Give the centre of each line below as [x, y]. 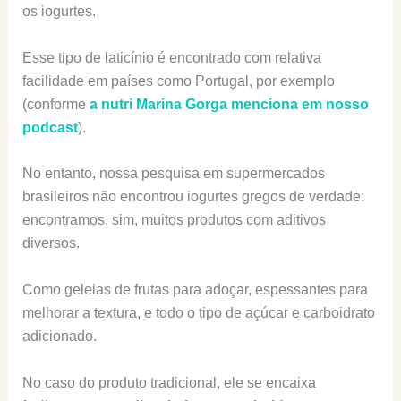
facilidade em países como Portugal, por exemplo [178, 81]
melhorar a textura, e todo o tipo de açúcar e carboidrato [198, 312]
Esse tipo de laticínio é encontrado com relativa [171, 57]
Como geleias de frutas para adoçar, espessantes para [195, 289]
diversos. [51, 243]
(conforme [55, 104]
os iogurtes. [59, 12]
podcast [50, 127]
